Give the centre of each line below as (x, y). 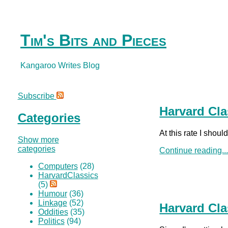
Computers (58, 166)
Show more (38, 139)
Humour (52, 193)
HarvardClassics (68, 175)
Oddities (53, 212)
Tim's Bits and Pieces (93, 40)
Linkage (52, 203)
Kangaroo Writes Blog (60, 65)
